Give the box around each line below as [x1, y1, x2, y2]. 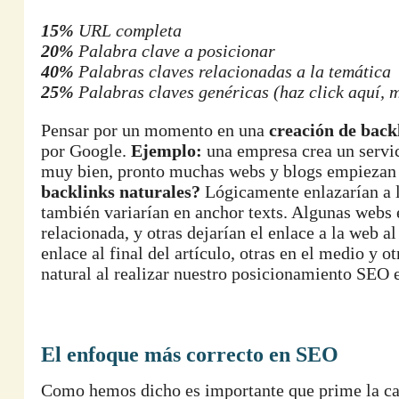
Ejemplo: [131, 141, 202, 160]
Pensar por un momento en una [41, 120, 269, 140]
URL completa [74, 20, 182, 40]
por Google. [41, 141, 131, 160]
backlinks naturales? [41, 182, 200, 201]
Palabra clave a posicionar [74, 41, 275, 61]
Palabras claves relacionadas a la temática [74, 61, 391, 81]
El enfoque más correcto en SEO [41, 343, 338, 366]
